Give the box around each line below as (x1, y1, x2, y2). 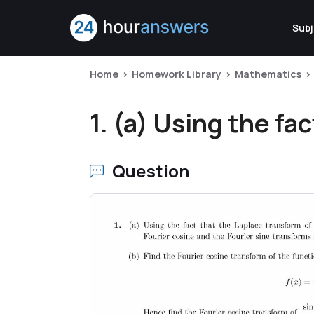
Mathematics (235, 67, 301, 81)
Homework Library (132, 67, 221, 81)
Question (112, 159, 190, 182)
